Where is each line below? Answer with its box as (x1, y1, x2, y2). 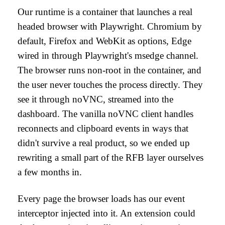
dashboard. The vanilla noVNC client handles (17, 108, 194, 119)
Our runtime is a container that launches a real (17, 7, 193, 17)
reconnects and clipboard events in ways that (17, 123, 189, 134)
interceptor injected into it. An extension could (17, 208, 196, 218)
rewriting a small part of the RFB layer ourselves (17, 152, 204, 163)
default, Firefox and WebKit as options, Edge (17, 36, 192, 46)
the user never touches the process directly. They (17, 79, 203, 90)
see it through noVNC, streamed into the (17, 94, 174, 104)
